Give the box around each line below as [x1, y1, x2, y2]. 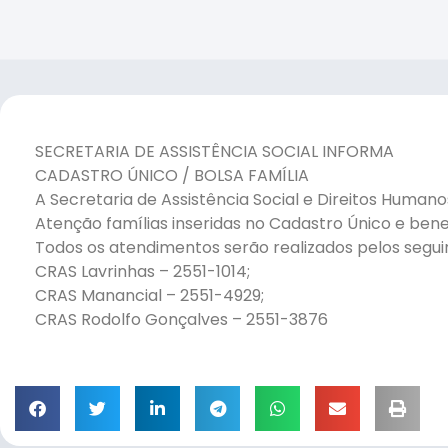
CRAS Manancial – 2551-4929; [35, 284, 264, 308]
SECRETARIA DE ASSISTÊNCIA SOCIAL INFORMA [35, 140, 394, 164]
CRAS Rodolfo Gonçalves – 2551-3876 [35, 308, 328, 332]
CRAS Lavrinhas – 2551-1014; [35, 260, 250, 284]
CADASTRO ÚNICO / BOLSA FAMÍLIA [35, 164, 309, 188]
